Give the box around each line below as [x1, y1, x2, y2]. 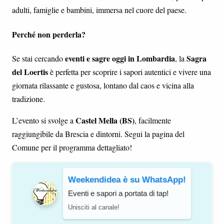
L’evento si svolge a [12, 114, 75, 125]
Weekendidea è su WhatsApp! [68, 174, 186, 184]
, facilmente [134, 114, 171, 125]
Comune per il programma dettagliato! [12, 141, 132, 152]
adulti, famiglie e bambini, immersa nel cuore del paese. [12, 4, 186, 15]
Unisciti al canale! [68, 203, 119, 211]
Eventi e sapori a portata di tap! [68, 188, 168, 197]
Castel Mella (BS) [75, 114, 134, 126]
